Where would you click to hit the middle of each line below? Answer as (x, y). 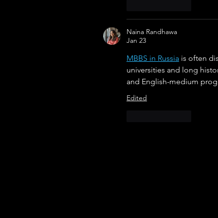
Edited (137, 98)
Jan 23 (136, 41)
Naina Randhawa (152, 32)
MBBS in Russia (153, 58)
